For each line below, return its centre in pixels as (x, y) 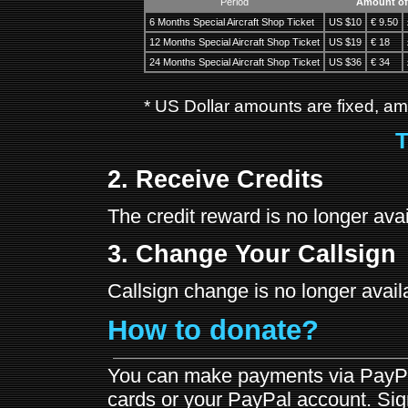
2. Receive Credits (215, 178)
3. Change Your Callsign (252, 253)
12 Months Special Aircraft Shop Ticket (235, 41)
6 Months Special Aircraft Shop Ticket (232, 21)
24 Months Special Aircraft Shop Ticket (235, 61)
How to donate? (213, 330)
